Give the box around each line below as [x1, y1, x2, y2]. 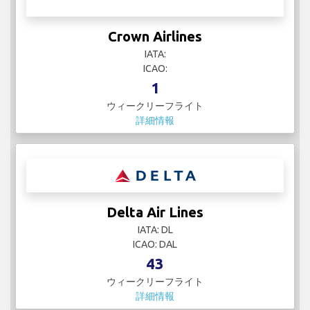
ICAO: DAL [133, 239, 177, 250]
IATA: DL [137, 224, 173, 236]
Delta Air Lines [107, 204, 203, 221]
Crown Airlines [108, 28, 202, 45]
